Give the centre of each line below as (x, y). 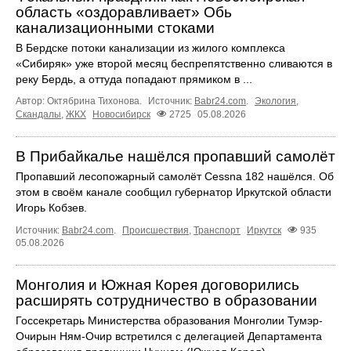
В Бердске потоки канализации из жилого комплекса (150, 47)
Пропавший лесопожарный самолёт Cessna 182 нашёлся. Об (175, 176)
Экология (275, 101)
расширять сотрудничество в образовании (166, 300)
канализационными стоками (115, 27)
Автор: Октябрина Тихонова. (80, 101)
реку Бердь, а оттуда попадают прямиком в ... (134, 79)
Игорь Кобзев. (51, 207)
